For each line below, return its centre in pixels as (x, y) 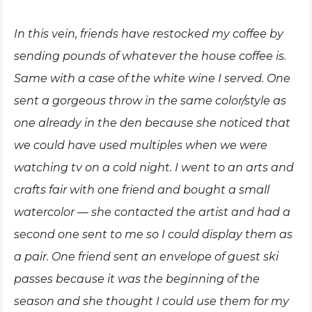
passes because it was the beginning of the (137, 279)
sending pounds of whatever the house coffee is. (150, 56)
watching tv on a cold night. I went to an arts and (154, 167)
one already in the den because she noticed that (152, 123)
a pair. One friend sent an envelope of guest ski (146, 257)
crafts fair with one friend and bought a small (142, 190)
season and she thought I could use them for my (151, 301)
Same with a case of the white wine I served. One (152, 78)
